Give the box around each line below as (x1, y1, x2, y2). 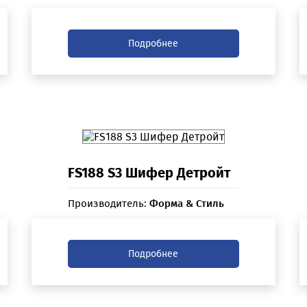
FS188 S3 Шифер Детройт (67, 164, 230, 182)
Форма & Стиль (149, 197, 224, 210)
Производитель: (67, 197, 149, 210)
